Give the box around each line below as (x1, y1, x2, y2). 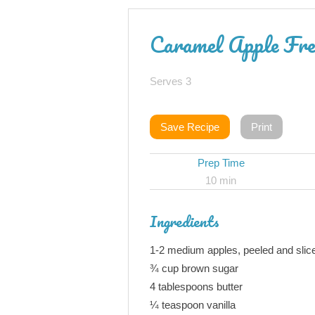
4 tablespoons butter (150, 281, 243, 292)
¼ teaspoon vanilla (150, 299, 236, 311)
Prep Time (197, 157, 245, 169)
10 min (205, 174, 237, 186)
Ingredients (150, 209, 219, 233)
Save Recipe (160, 121, 219, 133)
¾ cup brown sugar (150, 262, 238, 274)
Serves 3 (150, 75, 191, 87)
